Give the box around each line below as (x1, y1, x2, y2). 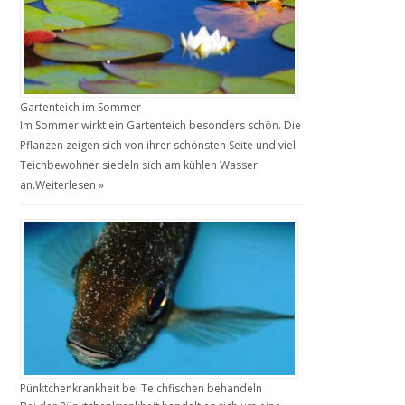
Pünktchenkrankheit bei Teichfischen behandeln (20, 380, 263, 396)
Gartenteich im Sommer (20, 99, 142, 115)
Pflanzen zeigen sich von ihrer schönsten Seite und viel (20, 137, 297, 153)
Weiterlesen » (35, 176, 105, 193)
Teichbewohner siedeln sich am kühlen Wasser (20, 156, 259, 173)
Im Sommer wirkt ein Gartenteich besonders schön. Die (20, 117, 302, 133)
